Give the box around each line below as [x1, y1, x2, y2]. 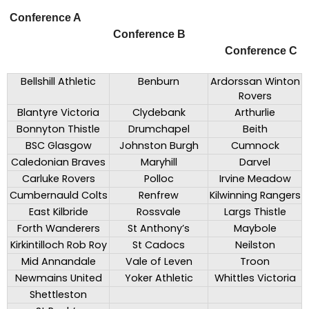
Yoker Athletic [124, 270, 193, 285]
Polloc [143, 171, 174, 186]
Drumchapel [128, 121, 190, 136]
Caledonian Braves [11, 154, 106, 169]
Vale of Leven [125, 254, 192, 268]
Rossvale [137, 204, 181, 219]
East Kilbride [28, 204, 88, 219]
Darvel [239, 154, 270, 169]
